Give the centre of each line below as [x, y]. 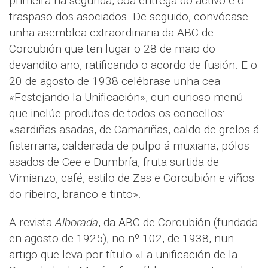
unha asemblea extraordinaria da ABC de [111, 33]
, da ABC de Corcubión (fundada [178, 223]
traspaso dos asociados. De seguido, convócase [129, 17]
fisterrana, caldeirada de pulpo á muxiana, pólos [129, 146]
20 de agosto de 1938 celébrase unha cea [115, 81]
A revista [32, 223]
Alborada [77, 223]
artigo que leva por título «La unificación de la [123, 255]
